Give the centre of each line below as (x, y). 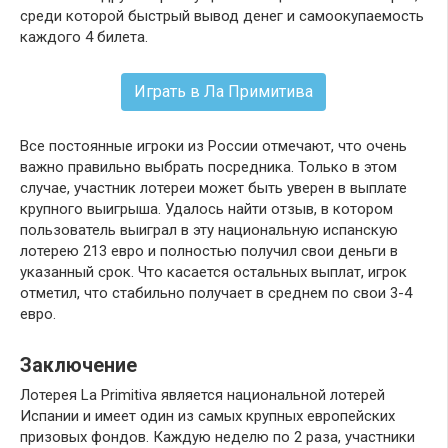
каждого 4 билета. (84, 37)
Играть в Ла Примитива (223, 92)
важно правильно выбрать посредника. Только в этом (208, 167)
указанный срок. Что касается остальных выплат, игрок (213, 272)
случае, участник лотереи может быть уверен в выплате (213, 188)
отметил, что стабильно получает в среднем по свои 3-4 (216, 293)
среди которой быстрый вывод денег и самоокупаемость (222, 16)
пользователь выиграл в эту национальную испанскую (209, 230)
